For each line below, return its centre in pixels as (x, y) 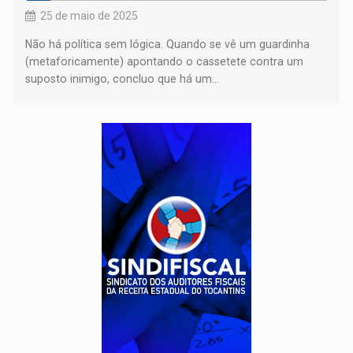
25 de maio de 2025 (89, 15)
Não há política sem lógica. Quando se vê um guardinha (168, 44)
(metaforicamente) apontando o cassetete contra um (165, 61)
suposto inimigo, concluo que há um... (123, 78)
